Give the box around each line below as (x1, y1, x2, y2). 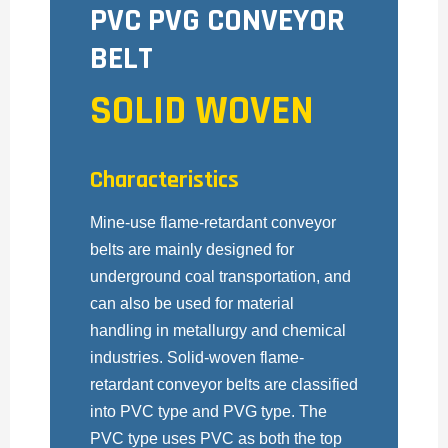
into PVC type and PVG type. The (90, 403, 327, 421)
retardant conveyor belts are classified (90, 376, 358, 394)
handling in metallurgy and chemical (90, 322, 346, 340)
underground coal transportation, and (90, 268, 351, 286)
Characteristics (90, 165, 239, 196)
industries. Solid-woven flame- (90, 349, 304, 367)
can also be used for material (90, 295, 294, 313)
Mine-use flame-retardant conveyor (90, 214, 336, 232)
